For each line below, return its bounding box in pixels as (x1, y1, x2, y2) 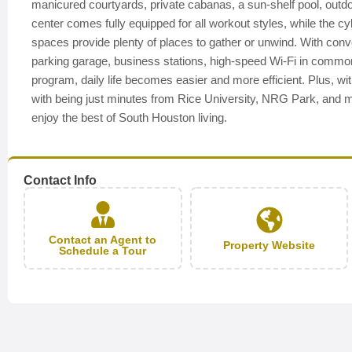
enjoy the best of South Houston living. (31, 111, 227, 124)
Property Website (223, 238, 316, 251)
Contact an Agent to (49, 233, 157, 246)
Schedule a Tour (59, 244, 147, 257)
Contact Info (24, 174, 97, 187)
